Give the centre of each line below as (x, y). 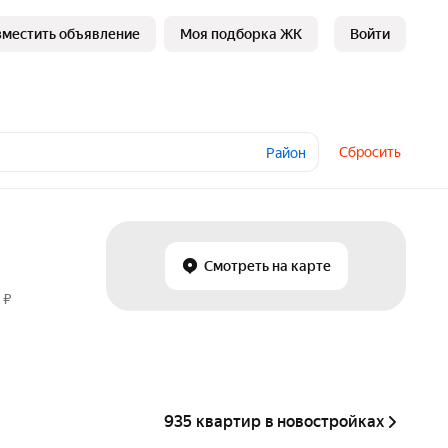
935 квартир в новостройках (274, 421)
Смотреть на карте (267, 266)
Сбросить (370, 152)
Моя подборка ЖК (241, 34)
